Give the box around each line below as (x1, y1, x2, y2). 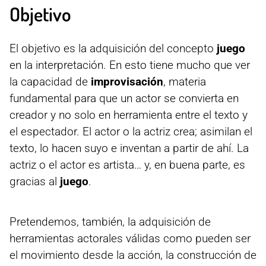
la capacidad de (9, 74, 91, 88)
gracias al (9, 174, 60, 188)
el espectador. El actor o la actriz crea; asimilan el (9, 124, 252, 138)
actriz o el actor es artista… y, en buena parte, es (9, 157, 245, 172)
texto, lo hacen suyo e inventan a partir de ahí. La (9, 141, 249, 155)
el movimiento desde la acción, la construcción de (9, 248, 256, 262)
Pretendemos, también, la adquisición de (9, 214, 211, 229)
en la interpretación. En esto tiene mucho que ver (9, 58, 250, 72)
